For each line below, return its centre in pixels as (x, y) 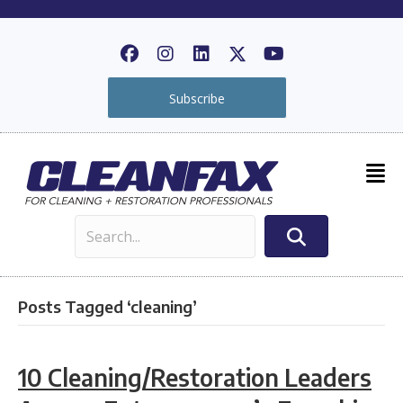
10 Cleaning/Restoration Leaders (195, 377)
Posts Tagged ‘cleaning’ (107, 306)
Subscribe (197, 98)
